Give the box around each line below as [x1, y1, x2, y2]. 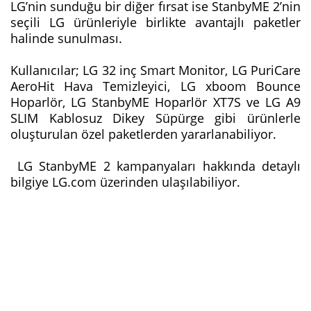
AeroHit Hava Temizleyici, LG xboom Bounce [10, 78, 301, 95]
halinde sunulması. [10, 30, 126, 47]
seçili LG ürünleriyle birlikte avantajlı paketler [10, 14, 301, 31]
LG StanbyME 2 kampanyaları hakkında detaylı [10, 158, 301, 175]
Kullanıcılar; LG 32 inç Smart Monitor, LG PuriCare [10, 62, 301, 79]
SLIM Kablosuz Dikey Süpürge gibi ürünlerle [10, 110, 301, 127]
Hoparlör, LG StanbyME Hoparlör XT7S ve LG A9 [10, 94, 301, 111]
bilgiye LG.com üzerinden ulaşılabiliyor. [10, 174, 240, 191]
